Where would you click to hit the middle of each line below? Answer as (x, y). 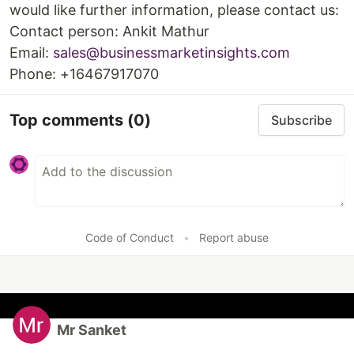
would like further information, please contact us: (174, 10)
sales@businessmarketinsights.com (171, 53)
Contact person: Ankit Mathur (109, 31)
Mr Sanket (92, 330)
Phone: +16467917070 (84, 74)
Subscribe (301, 120)
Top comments (68, 120)
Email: (31, 53)
